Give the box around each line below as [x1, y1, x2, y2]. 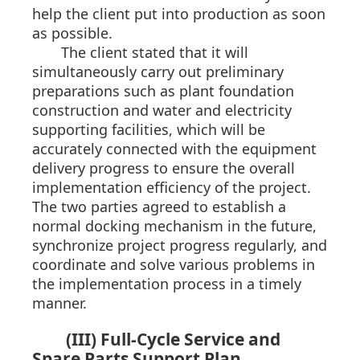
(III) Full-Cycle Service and [66, 328, 280, 351]
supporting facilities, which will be [32, 120, 265, 140]
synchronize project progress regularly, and [32, 235, 327, 256]
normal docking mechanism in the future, [32, 216, 317, 236]
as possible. [32, 23, 112, 43]
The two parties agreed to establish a [32, 197, 286, 217]
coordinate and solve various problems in [32, 255, 315, 275]
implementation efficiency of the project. [32, 178, 311, 198]
